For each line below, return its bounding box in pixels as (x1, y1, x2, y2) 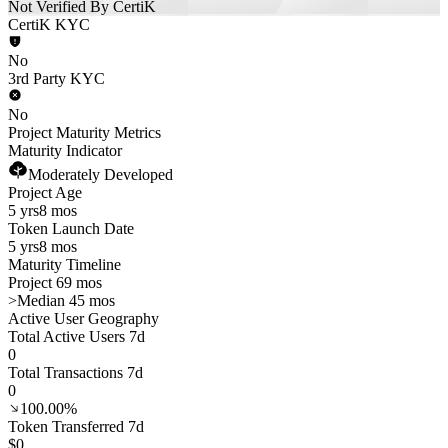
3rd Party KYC (8, 70, 105, 87)
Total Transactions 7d (8, 364, 143, 381)
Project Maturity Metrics (8, 124, 161, 141)
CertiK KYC (8, 16, 90, 33)
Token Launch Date (8, 220, 134, 237)
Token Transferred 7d (8, 418, 144, 435)
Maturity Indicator (8, 142, 122, 159)
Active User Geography (8, 310, 159, 327)
